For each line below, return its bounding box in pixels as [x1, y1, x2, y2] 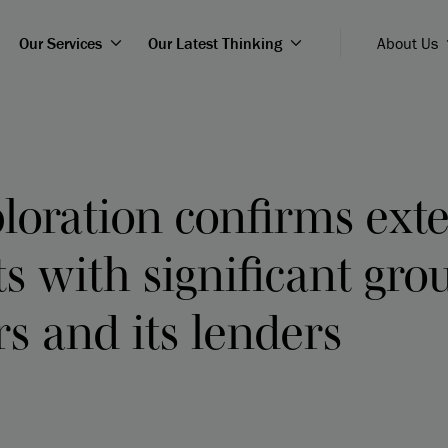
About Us [376, 33, 438, 53]
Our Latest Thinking [147, 33, 282, 53]
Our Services [18, 33, 102, 53]
